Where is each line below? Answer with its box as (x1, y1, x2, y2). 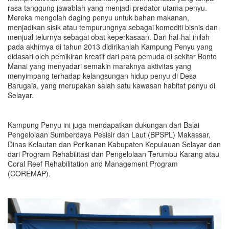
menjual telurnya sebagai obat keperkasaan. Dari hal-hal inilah (8, 31, 210, 42)
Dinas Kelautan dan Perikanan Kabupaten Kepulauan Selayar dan (8, 139, 221, 149)
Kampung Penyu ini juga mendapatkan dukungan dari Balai (8, 119, 199, 130)
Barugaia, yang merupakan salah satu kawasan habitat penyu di (8, 80, 215, 90)
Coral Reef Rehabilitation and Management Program (8, 158, 178, 169)
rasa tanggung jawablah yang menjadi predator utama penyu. (8, 2, 207, 13)
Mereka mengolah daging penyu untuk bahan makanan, (8, 12, 189, 22)
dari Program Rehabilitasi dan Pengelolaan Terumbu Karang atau (8, 148, 219, 159)
